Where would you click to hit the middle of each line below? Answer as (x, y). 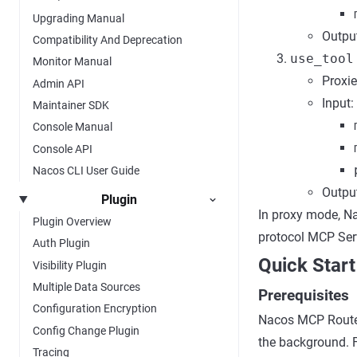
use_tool (322, 58)
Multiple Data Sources (86, 287)
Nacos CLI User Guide (86, 171)
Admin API (59, 83)
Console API (63, 149)
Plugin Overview (72, 221)
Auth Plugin (61, 243)
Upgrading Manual (78, 18)
